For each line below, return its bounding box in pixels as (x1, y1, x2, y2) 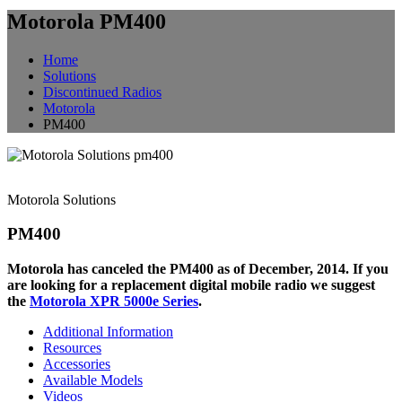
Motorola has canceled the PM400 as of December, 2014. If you (7, 261, 389, 276)
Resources (43, 340, 101, 355)
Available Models (43, 372, 143, 388)
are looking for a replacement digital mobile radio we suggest (7, 277, 375, 293)
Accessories (43, 356, 110, 371)
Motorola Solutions (7, 191, 116, 207)
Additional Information (43, 324, 173, 339)
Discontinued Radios (43, 83, 162, 100)
